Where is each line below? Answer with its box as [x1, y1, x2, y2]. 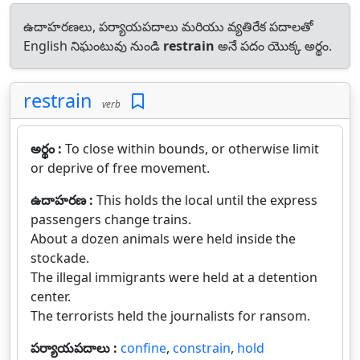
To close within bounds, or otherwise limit [65, 140, 319, 157]
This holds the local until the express [96, 191, 317, 209]
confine [121, 339, 166, 357]
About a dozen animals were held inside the [31, 230, 296, 247]
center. [31, 288, 71, 305]
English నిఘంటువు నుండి [23, 37, 163, 55]
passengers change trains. [31, 211, 191, 228]
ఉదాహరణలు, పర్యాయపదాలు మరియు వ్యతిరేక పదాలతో [23, 18, 313, 35]
